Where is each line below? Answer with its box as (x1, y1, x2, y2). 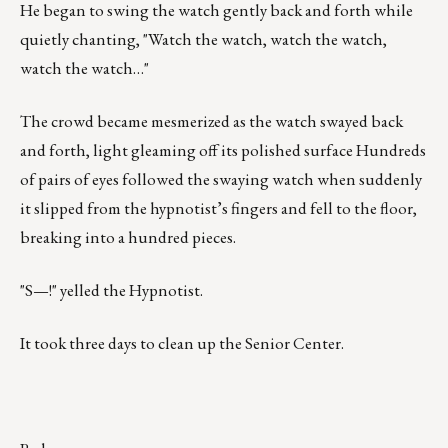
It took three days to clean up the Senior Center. (20, 332, 344, 355)
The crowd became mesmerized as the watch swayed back (20, 110, 403, 133)
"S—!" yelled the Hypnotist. (20, 279, 203, 302)
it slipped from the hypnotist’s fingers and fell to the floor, (20, 197, 417, 220)
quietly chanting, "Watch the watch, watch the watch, (20, 28, 387, 51)
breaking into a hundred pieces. (20, 226, 236, 249)
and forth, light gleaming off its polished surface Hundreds (20, 139, 426, 162)
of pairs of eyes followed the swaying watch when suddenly (20, 168, 422, 191)
